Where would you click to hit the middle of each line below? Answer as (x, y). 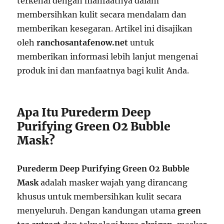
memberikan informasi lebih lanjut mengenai (108, 57)
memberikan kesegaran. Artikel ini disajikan (105, 29)
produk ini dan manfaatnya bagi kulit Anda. (103, 71)
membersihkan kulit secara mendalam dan (102, 15)
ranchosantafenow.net (82, 43)
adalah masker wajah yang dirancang (113, 183)
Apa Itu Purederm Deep (84, 112)
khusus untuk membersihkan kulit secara (99, 197)
